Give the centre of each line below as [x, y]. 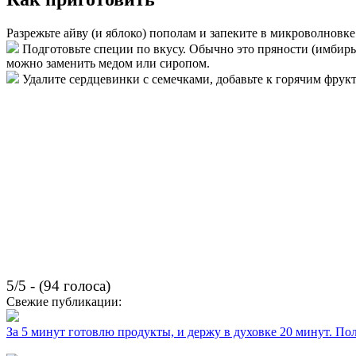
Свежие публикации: [64, 302]
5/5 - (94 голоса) [58, 286]
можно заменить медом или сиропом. [108, 64]
